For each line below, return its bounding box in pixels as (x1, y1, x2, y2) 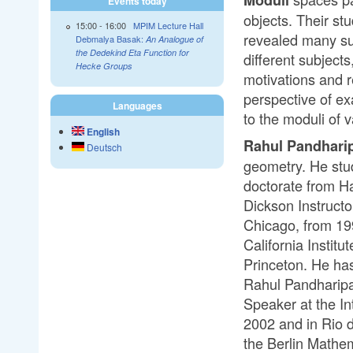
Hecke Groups (75, 60, 132, 72)
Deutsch (84, 140, 122, 154)
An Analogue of (145, 33, 203, 46)
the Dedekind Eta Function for (75, 46, 189, 59)
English (84, 124, 120, 139)
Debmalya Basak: (75, 32, 146, 46)
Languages (112, 98, 162, 113)
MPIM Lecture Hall (132, 19, 203, 32)
